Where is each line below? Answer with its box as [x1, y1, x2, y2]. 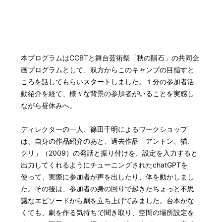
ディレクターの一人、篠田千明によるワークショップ [21, 124, 188, 133]
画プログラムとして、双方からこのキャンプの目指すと [21, 65, 195, 74]
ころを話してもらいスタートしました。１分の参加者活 [21, 77, 195, 86]
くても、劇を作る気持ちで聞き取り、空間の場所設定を [21, 208, 195, 217]
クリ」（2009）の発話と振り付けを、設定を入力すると [21, 148, 198, 157]
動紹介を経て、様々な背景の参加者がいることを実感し [21, 89, 195, 98]
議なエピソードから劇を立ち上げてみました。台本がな [21, 196, 195, 205]
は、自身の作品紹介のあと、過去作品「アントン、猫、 [21, 136, 195, 145]
